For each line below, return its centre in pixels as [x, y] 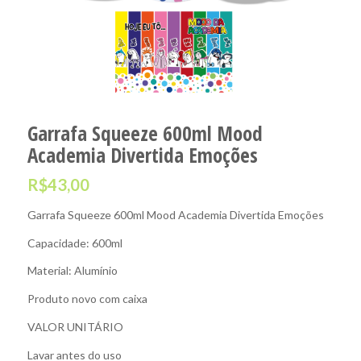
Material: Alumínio [72, 271]
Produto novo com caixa [87, 299]
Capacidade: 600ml [75, 243]
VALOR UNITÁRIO [75, 327]
